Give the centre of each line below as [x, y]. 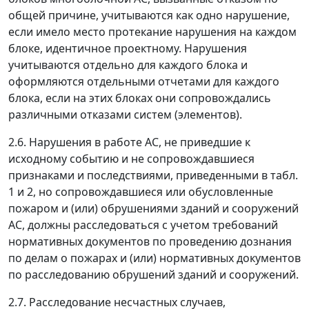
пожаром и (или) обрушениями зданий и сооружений [153, 208]
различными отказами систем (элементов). [125, 114]
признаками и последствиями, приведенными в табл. [153, 175]
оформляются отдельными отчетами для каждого [144, 81]
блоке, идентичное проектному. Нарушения [128, 48]
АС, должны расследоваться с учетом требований [143, 225]
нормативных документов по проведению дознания [150, 241]
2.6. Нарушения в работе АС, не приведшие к [129, 142]
